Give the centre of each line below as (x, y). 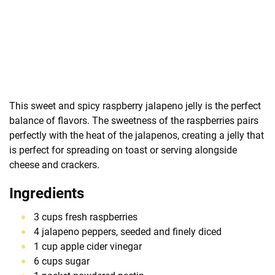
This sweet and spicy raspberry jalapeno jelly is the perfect (135, 106)
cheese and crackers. (54, 165)
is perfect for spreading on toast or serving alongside (123, 150)
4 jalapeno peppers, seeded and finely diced (128, 231)
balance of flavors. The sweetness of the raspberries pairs (134, 120)
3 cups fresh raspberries (86, 217)
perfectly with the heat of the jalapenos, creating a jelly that (137, 135)
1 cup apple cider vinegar (88, 246)
